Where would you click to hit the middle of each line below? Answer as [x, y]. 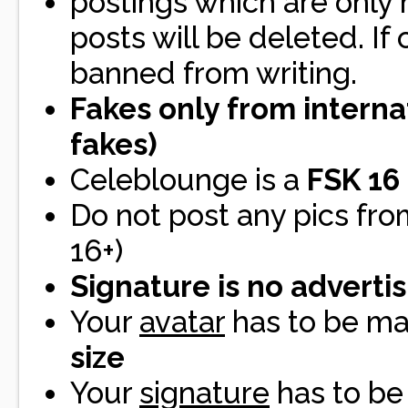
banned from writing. [214, 73]
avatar [182, 322]
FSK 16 [353, 180]
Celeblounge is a [189, 180]
